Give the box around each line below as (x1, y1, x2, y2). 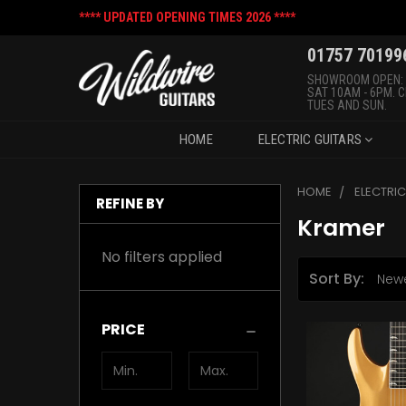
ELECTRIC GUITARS (257, 131, 365, 148)
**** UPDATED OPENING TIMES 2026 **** (79, 10, 295, 24)
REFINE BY (96, 194, 164, 213)
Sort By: (309, 268, 365, 289)
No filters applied (101, 246, 222, 267)
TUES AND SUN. (306, 98, 387, 112)
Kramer (297, 212, 386, 244)
